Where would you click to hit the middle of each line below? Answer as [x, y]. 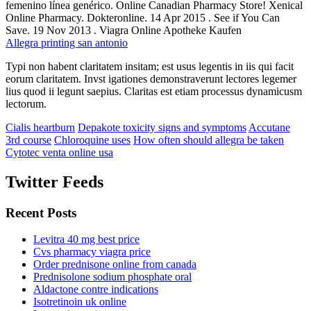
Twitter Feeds [54, 182]
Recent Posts [41, 212]
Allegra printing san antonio [67, 42]
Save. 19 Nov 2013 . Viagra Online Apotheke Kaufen [124, 30]
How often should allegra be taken [209, 140]
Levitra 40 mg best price [86, 239]
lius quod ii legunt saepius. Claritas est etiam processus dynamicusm [154, 91]
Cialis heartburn [40, 127]
